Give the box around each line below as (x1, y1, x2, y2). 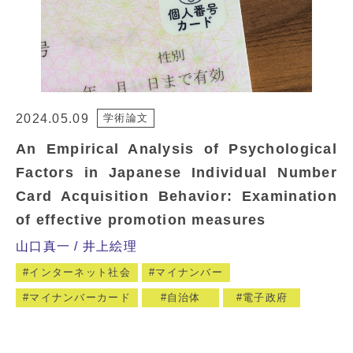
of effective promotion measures (16, 211, 266, 228)
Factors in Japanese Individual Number (16, 164, 337, 180)
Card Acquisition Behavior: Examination (16, 188, 337, 204)
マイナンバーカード (29, 291, 131, 303)
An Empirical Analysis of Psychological (16, 140, 337, 157)
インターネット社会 (29, 266, 131, 278)
